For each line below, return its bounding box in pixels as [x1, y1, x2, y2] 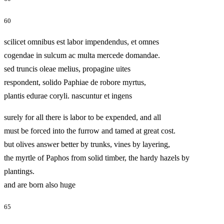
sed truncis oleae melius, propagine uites [4, 64, 130, 73]
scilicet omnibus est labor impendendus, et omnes [4, 37, 159, 46]
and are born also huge [4, 180, 105, 189]
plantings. [4, 166, 34, 175]
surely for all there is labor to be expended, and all [4, 112, 161, 121]
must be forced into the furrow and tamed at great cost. [4, 126, 175, 135]
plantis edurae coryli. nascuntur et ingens [4, 91, 162, 100]
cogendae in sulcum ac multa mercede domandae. [4, 50, 160, 59]
